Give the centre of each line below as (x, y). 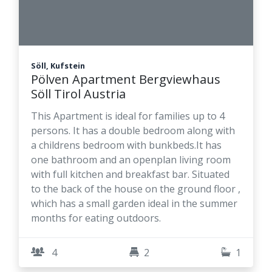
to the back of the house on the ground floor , (136, 189)
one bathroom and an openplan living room (131, 160)
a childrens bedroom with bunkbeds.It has (126, 145)
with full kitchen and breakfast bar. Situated (130, 175)
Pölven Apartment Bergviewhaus (126, 80)
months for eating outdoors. (96, 218)
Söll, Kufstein (58, 66)
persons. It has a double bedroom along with (133, 131)
